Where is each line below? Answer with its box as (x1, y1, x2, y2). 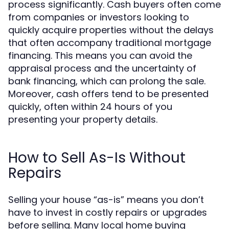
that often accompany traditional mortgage (8, 36, 211, 49)
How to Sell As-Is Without (8, 148, 186, 168)
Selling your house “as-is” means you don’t (8, 193, 204, 206)
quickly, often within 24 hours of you (8, 100, 172, 113)
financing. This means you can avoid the (8, 49, 192, 62)
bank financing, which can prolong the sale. (8, 75, 205, 87)
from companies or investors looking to (8, 11, 189, 24)
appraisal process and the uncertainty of (8, 62, 196, 75)
